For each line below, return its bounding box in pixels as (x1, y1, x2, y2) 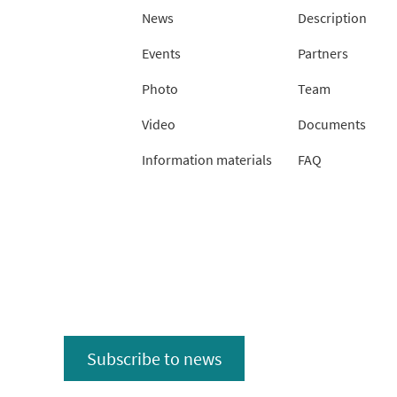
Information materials (142, 151, 272, 169)
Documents (298, 115, 366, 134)
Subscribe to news (87, 346, 222, 370)
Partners (298, 44, 348, 63)
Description (298, 9, 367, 27)
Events (142, 44, 181, 63)
